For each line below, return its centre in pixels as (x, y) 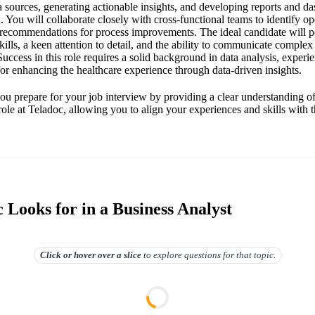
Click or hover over (77, 255)
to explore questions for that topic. (209, 255)
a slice (128, 255)
